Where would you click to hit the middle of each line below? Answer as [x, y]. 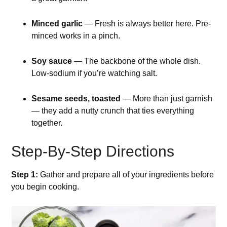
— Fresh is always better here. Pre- [147, 24]
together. [47, 123]
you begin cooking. [45, 187]
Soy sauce [52, 61]
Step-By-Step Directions [93, 152]
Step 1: [25, 175]
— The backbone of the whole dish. [137, 61]
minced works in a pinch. [76, 36]
